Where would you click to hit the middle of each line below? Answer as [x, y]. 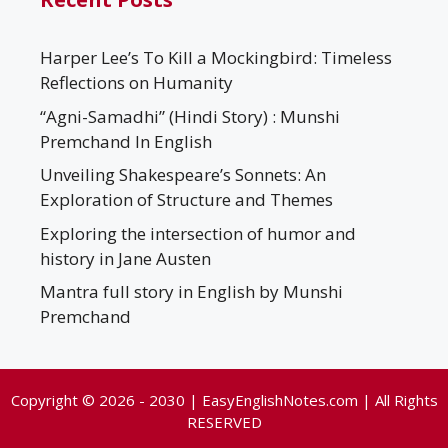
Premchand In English [126, 141]
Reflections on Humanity [136, 83]
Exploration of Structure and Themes [186, 200]
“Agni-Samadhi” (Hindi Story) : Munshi [190, 116]
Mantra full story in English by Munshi [191, 292]
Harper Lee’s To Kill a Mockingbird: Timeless [216, 58]
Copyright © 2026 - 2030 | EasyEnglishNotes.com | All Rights [224, 400]
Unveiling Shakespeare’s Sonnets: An [183, 175]
